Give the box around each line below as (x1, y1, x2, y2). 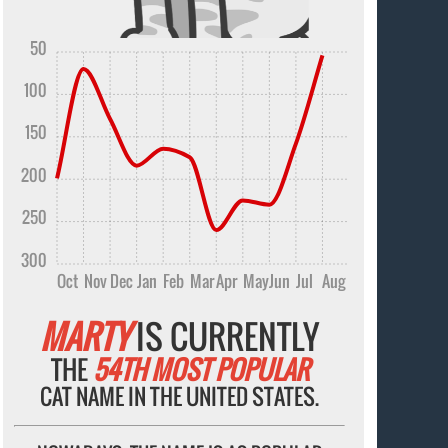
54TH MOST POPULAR (92, 350, 309, 390)
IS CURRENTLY (129, 312, 320, 362)
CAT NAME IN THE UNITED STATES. (40, 380, 320, 413)
